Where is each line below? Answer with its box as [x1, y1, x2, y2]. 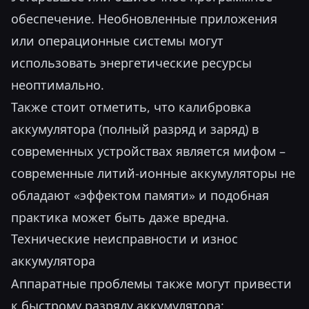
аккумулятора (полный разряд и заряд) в [11, 121, 259, 137]
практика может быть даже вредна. [11, 209, 229, 226]
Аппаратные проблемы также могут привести [11, 275, 292, 292]
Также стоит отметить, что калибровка [11, 99, 251, 115]
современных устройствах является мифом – [11, 143, 286, 159]
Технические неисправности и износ [11, 231, 238, 247]
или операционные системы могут [11, 32, 223, 49]
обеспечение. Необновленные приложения [11, 10, 277, 27]
